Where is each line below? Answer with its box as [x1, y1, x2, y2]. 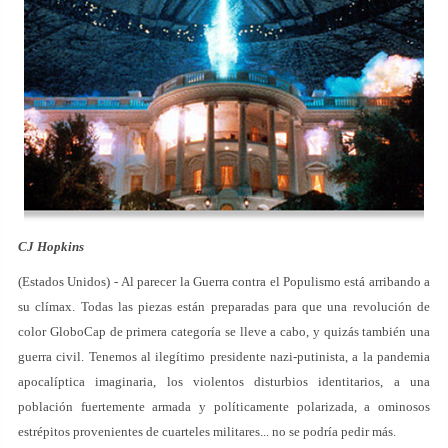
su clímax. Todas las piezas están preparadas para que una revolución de [18, 299, 430, 314]
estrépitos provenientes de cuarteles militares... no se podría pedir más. [18, 424, 396, 439]
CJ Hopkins [18, 239, 84, 254]
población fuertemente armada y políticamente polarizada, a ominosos [18, 399, 430, 414]
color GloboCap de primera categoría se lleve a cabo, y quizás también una [18, 324, 430, 339]
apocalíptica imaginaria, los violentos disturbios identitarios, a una [18, 374, 430, 389]
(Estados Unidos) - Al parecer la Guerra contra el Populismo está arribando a [18, 274, 430, 289]
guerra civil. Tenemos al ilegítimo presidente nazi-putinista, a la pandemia [18, 349, 430, 364]
